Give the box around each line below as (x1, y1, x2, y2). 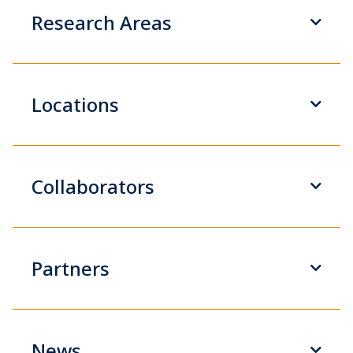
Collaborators (32, 173, 154, 199)
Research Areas (32, 9, 172, 35)
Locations (32, 91, 119, 117)
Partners (32, 255, 110, 281)
